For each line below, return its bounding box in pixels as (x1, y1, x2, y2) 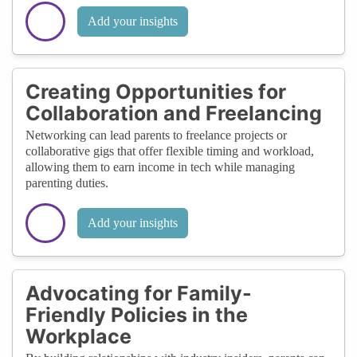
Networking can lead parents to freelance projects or (25, 127, 287, 142)
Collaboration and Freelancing (25, 100, 322, 125)
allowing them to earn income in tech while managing (25, 159, 295, 174)
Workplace (25, 324, 131, 348)
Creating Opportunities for (25, 79, 286, 104)
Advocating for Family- (25, 280, 252, 305)
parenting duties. (25, 175, 108, 190)
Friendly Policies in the (25, 302, 248, 327)
